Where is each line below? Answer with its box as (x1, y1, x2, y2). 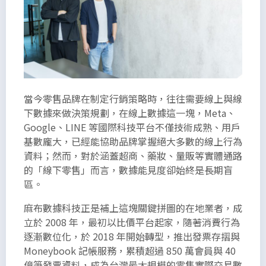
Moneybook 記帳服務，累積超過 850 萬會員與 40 (24, 243, 236, 258)
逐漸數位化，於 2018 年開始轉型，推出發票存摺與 (24, 229, 240, 243)
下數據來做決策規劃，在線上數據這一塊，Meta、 (24, 105, 236, 120)
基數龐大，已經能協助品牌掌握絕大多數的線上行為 (24, 134, 242, 148)
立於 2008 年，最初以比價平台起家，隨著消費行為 (24, 214, 240, 229)
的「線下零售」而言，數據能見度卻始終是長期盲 (24, 162, 233, 177)
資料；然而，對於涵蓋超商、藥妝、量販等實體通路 (24, 148, 242, 163)
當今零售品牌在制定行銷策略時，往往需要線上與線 (24, 91, 242, 106)
